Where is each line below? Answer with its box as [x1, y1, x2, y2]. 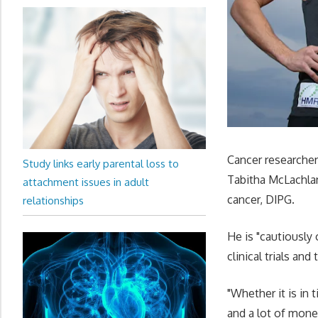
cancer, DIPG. [227, 192, 295, 207]
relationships [23, 193, 84, 207]
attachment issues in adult [23, 175, 149, 189]
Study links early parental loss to [23, 156, 179, 170]
